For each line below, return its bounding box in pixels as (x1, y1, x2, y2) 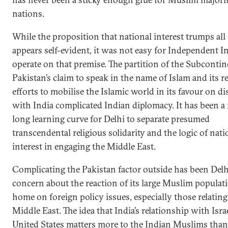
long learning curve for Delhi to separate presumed (12, 113, 210, 125)
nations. (12, 8, 44, 19)
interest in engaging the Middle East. (12, 140, 156, 152)
